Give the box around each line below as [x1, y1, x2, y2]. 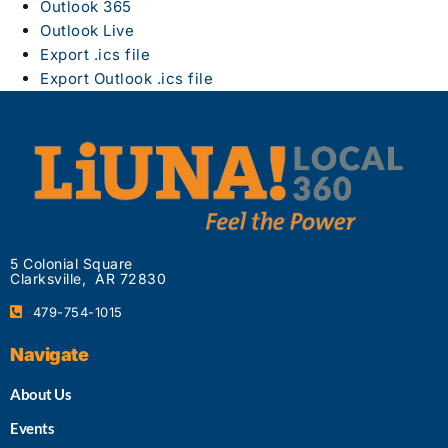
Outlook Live [40, 21, 134, 41]
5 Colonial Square [10, 255, 142, 273]
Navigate [10, 344, 88, 366]
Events [10, 418, 54, 437]
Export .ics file [40, 45, 150, 65]
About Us [10, 385, 71, 404]
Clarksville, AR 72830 [10, 270, 166, 288]
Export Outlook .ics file [40, 69, 213, 89]
